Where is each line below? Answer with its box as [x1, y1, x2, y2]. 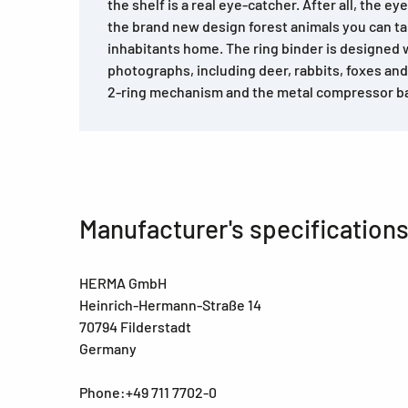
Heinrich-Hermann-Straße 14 [79, 295, 261, 313]
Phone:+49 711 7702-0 [79, 382, 217, 401]
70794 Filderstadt [79, 317, 191, 335]
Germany [79, 339, 137, 357]
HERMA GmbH [79, 273, 167, 291]
